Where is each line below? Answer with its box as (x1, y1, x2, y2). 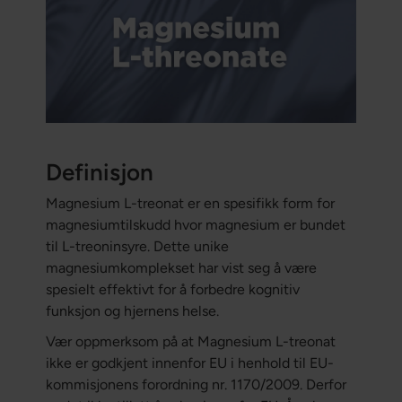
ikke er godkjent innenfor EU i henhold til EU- (45, 354, 334, 372)
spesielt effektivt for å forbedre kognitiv (45, 281, 300, 299)
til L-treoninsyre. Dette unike (45, 238, 229, 256)
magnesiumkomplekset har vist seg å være (45, 259, 317, 277)
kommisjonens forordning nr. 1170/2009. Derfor (45, 376, 346, 394)
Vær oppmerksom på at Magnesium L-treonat (45, 333, 336, 351)
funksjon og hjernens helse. (45, 302, 219, 320)
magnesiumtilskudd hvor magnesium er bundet (45, 216, 345, 234)
